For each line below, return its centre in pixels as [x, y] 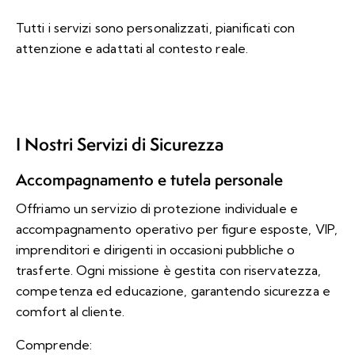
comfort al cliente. [70, 311]
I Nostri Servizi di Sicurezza [120, 144]
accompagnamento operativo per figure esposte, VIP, [177, 229]
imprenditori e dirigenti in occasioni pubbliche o [155, 249]
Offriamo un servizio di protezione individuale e [157, 208]
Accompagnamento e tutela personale [149, 179]
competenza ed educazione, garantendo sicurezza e [173, 290]
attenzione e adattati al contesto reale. [132, 48]
